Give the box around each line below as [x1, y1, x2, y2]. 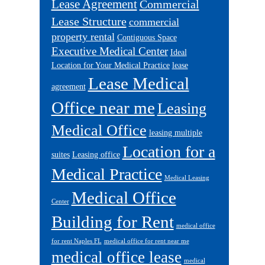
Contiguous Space [117, 33, 177, 42]
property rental [51, 31, 115, 43]
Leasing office [72, 150, 120, 159]
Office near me [51, 98, 155, 117]
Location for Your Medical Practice [51, 61, 170, 70]
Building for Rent [51, 212, 174, 231]
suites [51, 150, 70, 159]
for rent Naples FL [51, 238, 102, 244]
